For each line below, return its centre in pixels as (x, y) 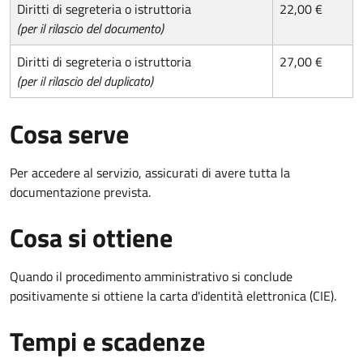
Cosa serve (69, 133)
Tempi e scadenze (107, 341)
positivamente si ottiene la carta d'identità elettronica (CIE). (173, 295)
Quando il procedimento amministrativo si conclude (151, 276)
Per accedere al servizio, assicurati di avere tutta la (150, 172)
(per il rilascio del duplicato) (85, 81)
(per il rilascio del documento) (90, 28)
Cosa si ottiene (91, 237)
